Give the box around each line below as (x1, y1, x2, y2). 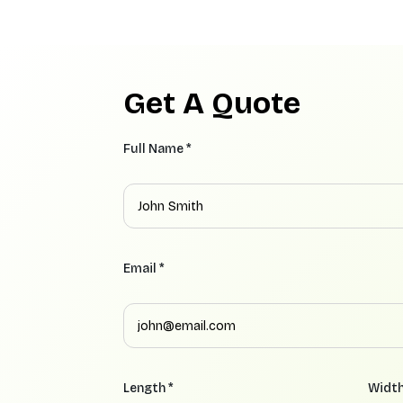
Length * (123, 381, 174, 397)
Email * (123, 261, 165, 277)
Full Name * (123, 141, 192, 157)
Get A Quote (123, 85, 300, 122)
